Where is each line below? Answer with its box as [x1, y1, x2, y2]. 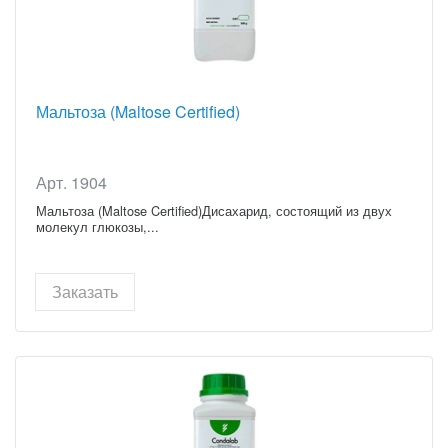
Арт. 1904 [36, 170, 107, 194]
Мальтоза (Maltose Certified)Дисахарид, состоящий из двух [36, 200, 392, 220]
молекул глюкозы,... [36, 216, 159, 236]
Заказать [52, 279, 118, 303]
